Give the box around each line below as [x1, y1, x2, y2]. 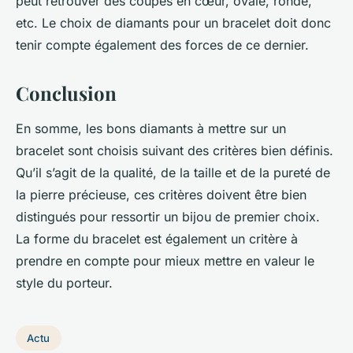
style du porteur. [16, 274, 117, 291]
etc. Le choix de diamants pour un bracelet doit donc [16, 14, 331, 31]
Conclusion [16, 80, 117, 106]
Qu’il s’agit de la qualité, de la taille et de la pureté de [16, 164, 330, 180]
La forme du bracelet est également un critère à [16, 230, 298, 247]
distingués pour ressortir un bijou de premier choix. [16, 208, 320, 225]
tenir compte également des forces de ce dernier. [16, 36, 313, 53]
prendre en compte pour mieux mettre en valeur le [16, 252, 314, 269]
